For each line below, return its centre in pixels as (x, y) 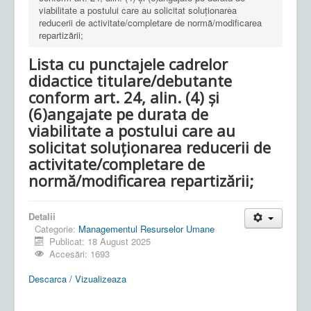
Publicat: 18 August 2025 (100, 241)
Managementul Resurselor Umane (146, 228)
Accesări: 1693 (80, 253)
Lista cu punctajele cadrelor (128, 64)
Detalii (42, 216)
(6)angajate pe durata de (118, 114)
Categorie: (57, 228)
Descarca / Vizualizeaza (77, 278)
